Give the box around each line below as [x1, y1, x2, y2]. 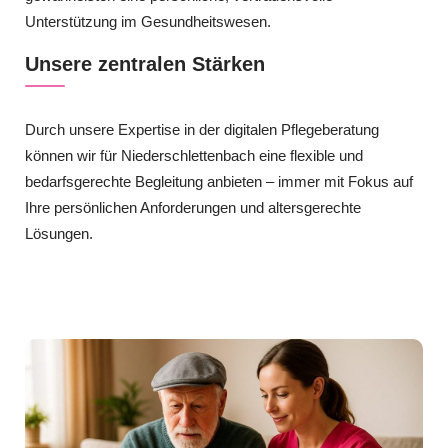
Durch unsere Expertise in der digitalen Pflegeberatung [25, 121, 379, 139]
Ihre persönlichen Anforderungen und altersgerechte [25, 199, 361, 217]
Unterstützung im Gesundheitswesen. [25, 12, 271, 30]
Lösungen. [25, 225, 93, 243]
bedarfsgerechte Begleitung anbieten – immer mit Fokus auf [25, 173, 413, 191]
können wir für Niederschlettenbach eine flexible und [25, 147, 363, 165]
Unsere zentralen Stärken [25, 53, 265, 76]
